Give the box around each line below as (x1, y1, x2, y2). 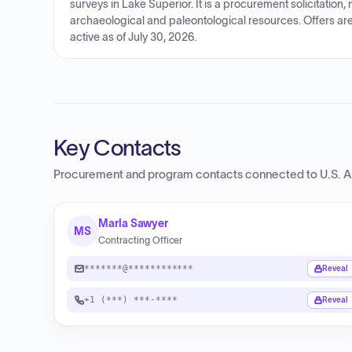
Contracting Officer (98, 235, 183, 245)
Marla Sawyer (98, 217, 169, 229)
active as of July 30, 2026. (70, 31, 196, 43)
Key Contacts (53, 135, 181, 160)
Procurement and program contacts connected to (53, 168, 320, 181)
